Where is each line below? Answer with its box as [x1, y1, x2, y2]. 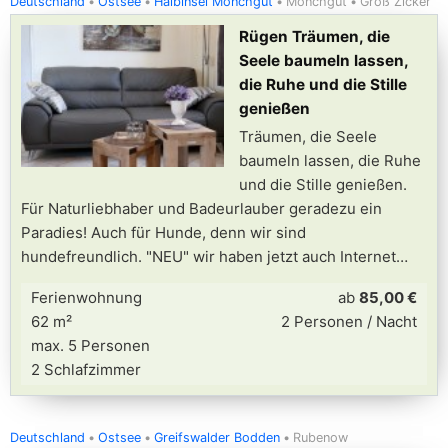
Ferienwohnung [31, 288, 142, 307]
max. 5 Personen [31, 336, 150, 355]
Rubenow [293, 430, 348, 445]
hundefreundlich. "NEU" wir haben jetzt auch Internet [21, 247, 396, 266]
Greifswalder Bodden [154, 430, 280, 445]
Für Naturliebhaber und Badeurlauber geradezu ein [21, 199, 382, 218]
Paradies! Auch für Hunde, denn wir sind [21, 223, 306, 242]
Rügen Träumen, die [239, 27, 390, 46]
